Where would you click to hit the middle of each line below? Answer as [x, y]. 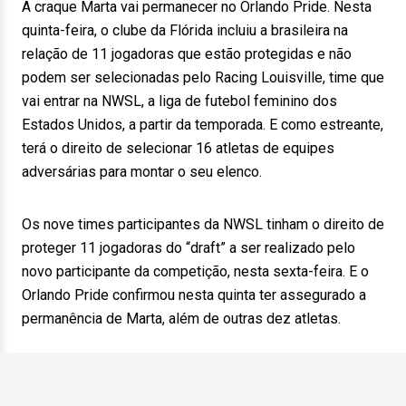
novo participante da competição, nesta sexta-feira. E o [195, 271]
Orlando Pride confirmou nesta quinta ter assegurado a [194, 295]
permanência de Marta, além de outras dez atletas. [181, 319]
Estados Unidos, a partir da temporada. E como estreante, [203, 125]
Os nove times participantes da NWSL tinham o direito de [203, 224]
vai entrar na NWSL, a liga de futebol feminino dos [179, 101]
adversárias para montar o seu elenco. [142, 172]
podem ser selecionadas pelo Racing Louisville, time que [203, 77]
